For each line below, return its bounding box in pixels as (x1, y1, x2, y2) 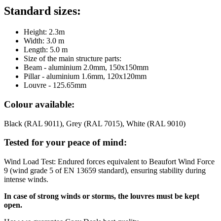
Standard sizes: (4, 4, 81, 18)
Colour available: (4, 99, 74, 110)
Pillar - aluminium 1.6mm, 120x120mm (24, 72, 147, 81)
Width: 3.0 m (24, 37, 64, 45)
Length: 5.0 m (24, 45, 68, 54)
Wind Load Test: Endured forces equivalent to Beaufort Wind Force (4, 157, 215, 166)
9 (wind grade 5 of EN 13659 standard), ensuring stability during (4, 166, 206, 175)
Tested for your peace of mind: (4, 137, 127, 148)
